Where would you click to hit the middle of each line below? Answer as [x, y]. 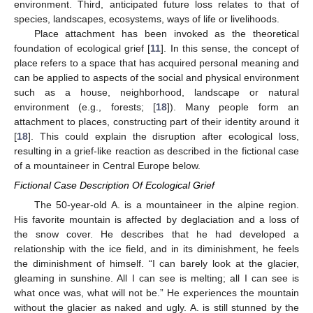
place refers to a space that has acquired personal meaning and [156, 63]
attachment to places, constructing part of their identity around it [156, 121]
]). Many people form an [233, 107]
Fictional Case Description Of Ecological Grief [114, 185]
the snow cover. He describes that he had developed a [156, 234]
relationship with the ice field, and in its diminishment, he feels [156, 249]
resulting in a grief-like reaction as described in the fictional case [156, 151]
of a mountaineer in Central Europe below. [107, 165]
